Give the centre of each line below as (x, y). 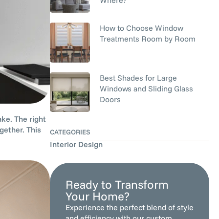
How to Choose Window (141, 28)
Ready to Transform (117, 184)
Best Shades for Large (138, 77)
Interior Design (76, 144)
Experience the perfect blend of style (130, 207)
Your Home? (98, 196)
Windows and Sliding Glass (146, 88)
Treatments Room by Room (147, 39)
